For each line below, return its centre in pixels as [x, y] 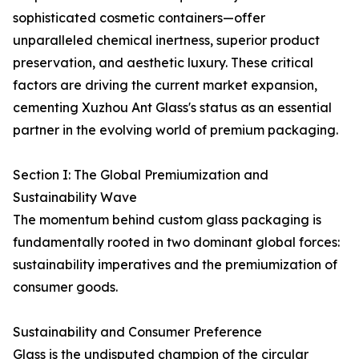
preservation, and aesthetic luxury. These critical [163, 63]
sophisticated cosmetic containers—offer [139, 18]
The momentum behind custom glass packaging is [167, 220]
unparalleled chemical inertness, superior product [166, 40]
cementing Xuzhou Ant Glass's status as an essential [172, 107]
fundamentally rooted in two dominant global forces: [176, 242]
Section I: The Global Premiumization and [141, 175]
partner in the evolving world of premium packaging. [175, 130]
